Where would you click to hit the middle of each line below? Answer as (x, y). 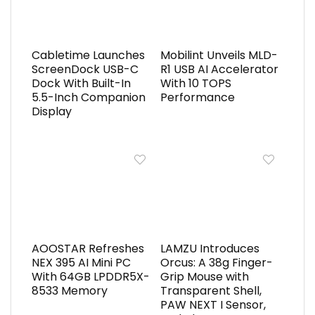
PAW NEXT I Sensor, (213, 305)
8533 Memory (69, 291)
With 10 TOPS (195, 84)
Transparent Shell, (211, 291)
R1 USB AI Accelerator (219, 70)
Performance (197, 98)
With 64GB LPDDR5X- (90, 277)
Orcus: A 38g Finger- (216, 263)
